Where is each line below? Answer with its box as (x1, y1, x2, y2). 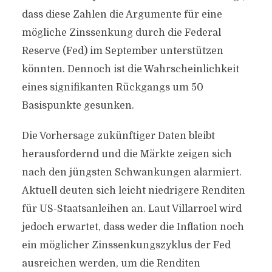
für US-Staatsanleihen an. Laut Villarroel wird (21, 203, 242, 214)
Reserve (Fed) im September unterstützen (21, 46, 223, 56)
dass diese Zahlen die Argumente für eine (21, 9, 222, 20)
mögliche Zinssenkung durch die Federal (21, 27, 221, 38)
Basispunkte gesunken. (21, 100, 134, 111)
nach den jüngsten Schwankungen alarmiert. (21, 167, 242, 178)
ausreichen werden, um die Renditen (21, 258, 200, 269)
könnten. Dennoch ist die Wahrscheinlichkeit (21, 64, 239, 75)
